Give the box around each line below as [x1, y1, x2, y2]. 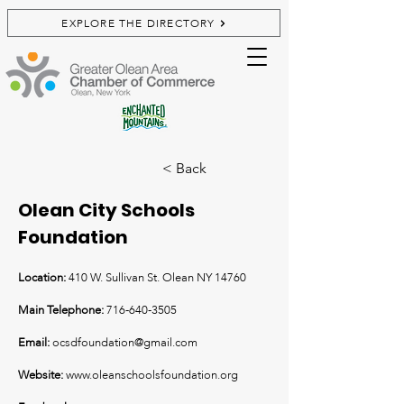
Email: [18, 335, 52, 351]
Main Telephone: [18, 302, 106, 318]
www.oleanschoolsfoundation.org [66, 367, 238, 383]
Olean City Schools [18, 197, 195, 223]
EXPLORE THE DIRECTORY [61, 15, 216, 31]
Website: [18, 367, 66, 383]
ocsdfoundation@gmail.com [52, 335, 197, 351]
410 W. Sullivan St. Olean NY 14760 [69, 270, 246, 286]
